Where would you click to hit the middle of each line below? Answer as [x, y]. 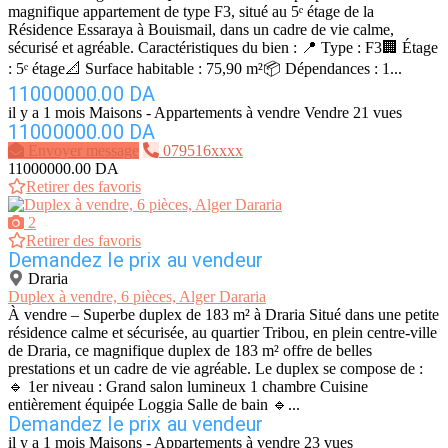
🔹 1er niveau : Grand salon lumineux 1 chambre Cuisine [188, 387]
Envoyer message [83, 151]
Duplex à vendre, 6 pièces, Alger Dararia [137, 297]
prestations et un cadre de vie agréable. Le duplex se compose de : [215, 369]
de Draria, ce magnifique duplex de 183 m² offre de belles [190, 351]
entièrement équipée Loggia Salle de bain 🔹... [154, 405]
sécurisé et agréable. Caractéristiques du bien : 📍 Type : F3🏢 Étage [223, 48]
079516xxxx [203, 151]
